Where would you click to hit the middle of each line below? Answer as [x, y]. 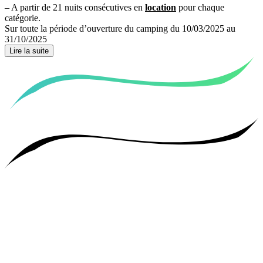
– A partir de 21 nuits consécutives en [75, 8]
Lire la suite [29, 51]
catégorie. [23, 18]
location [161, 8]
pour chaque [200, 8]
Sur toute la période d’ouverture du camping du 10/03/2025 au [120, 29]
